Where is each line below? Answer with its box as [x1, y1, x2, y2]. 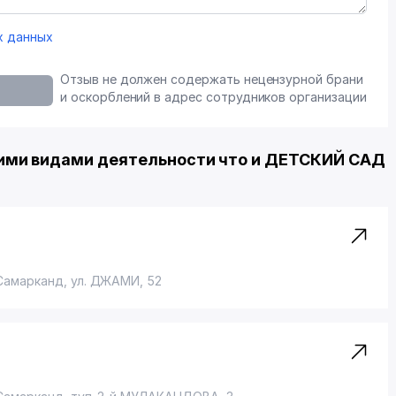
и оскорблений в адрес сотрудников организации [60, 89, 367, 104]
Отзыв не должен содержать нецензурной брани [60, 72, 363, 87]
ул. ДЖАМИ [70, 273, 141, 288]
